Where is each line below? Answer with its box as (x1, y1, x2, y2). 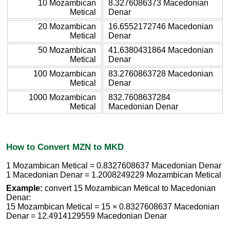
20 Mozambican (38, 22, 96, 31)
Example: (6, 184, 43, 193)
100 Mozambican (33, 69, 96, 78)
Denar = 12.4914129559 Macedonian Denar (6, 212, 167, 221)
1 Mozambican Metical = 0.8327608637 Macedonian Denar (6, 161, 221, 170)
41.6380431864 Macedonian (108, 45, 213, 54)
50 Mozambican (38, 45, 96, 54)
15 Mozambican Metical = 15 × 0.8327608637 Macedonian (6, 202, 219, 212)
